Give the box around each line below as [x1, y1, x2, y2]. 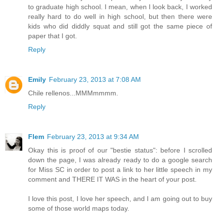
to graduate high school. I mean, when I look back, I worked [28, 3, 212, 11]
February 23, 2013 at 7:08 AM [49, 76, 141, 84]
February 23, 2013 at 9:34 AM [47, 133, 139, 141]
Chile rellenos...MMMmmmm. [28, 89, 118, 97]
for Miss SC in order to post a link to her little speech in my [28, 166, 212, 174]
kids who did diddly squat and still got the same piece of [28, 22, 212, 31]
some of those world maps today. [28, 204, 129, 213]
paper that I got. [28, 32, 77, 40]
